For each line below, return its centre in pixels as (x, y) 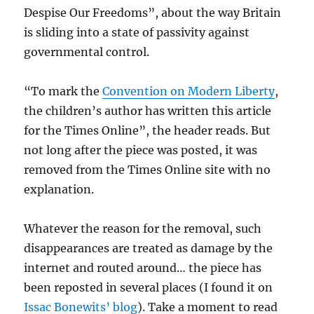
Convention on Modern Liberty (189, 91)
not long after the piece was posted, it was (141, 150)
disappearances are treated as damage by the (149, 248)
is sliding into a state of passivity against (137, 32)
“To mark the (63, 91)
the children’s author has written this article (148, 111)
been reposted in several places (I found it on (149, 287)
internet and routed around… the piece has (143, 268)
